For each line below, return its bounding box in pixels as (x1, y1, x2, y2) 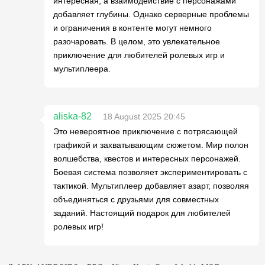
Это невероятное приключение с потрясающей (53, 126, 238, 136)
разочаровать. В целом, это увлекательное (53, 36, 220, 46)
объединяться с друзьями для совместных (53, 194, 219, 204)
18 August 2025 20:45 (103, 111, 185, 121)
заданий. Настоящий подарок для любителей (53, 208, 231, 218)
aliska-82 (53, 111, 92, 121)
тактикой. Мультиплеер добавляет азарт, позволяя (53, 180, 249, 190)
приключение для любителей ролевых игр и (53, 50, 225, 60)
